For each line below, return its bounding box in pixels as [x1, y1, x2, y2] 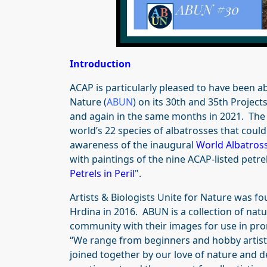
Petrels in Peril [70, 167, 135, 181]
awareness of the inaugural [70, 138, 196, 152]
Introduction [70, 57, 131, 71]
